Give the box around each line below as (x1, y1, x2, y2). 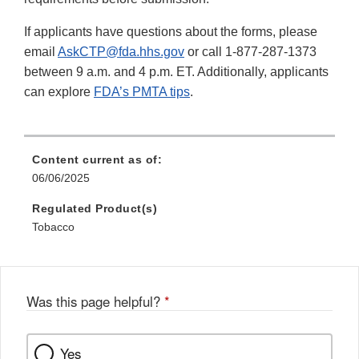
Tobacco (32, 220, 75, 234)
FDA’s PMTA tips (94, 85, 190, 99)
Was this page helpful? (26, 292, 164, 312)
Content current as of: (32, 153, 162, 167)
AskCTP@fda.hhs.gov (58, 45, 184, 59)
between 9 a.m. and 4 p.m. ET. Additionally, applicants (24, 65, 329, 79)
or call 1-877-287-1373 (184, 45, 317, 59)
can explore (24, 85, 94, 99)
